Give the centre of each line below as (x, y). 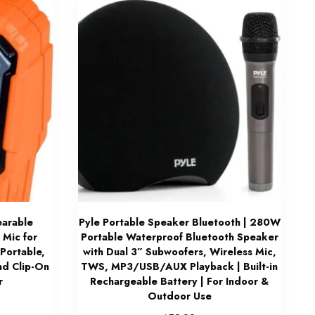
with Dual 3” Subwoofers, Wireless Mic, (179, 251)
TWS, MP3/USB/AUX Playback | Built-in (180, 266)
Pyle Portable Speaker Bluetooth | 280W (179, 222)
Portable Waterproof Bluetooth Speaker (179, 237)
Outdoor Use (179, 296)
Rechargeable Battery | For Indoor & (180, 281)
